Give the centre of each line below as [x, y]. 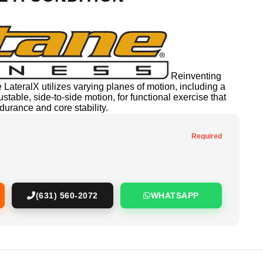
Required [207, 136]
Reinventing [196, 76]
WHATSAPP [175, 196]
